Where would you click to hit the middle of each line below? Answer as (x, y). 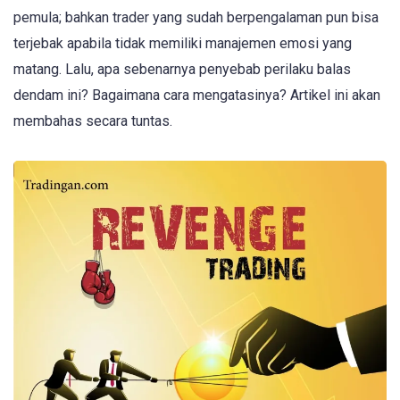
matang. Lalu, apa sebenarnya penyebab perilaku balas (182, 69)
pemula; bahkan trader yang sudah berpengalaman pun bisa (196, 17)
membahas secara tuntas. (93, 121)
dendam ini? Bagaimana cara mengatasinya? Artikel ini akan (197, 95)
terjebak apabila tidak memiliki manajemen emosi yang (183, 43)
